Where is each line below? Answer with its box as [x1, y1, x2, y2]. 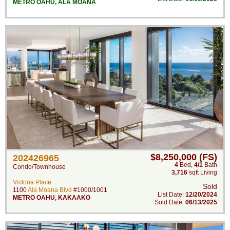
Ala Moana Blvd [28, 186, 72, 194]
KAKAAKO [58, 194, 90, 201]
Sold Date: [155, 199, 185, 206]
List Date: [158, 191, 185, 198]
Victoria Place [13, 179, 51, 186]
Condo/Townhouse [13, 163, 66, 170]
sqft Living [187, 169, 217, 176]
